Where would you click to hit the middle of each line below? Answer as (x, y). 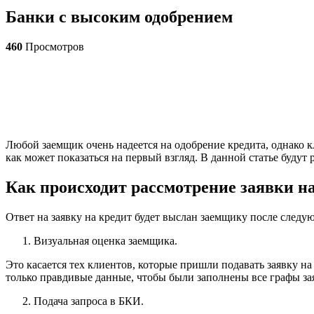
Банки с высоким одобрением (119, 16)
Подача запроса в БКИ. (89, 301)
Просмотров (53, 46)
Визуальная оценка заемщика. (105, 240)
